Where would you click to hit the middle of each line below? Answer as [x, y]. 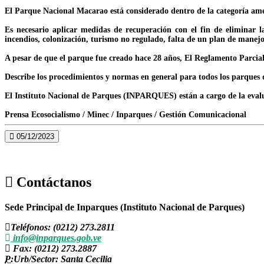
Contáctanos [52, 182]
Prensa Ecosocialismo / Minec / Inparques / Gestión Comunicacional [126, 114]
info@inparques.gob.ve [56, 237]
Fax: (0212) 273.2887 [54, 248]
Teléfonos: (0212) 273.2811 [63, 227]
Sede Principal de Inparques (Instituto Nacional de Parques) [125, 207]
